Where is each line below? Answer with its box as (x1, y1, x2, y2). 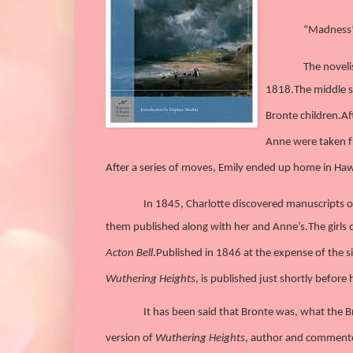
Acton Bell (106, 247, 153, 259)
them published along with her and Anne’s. (106, 221, 308, 233)
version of (106, 333, 155, 345)
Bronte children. (266, 110, 341, 122)
